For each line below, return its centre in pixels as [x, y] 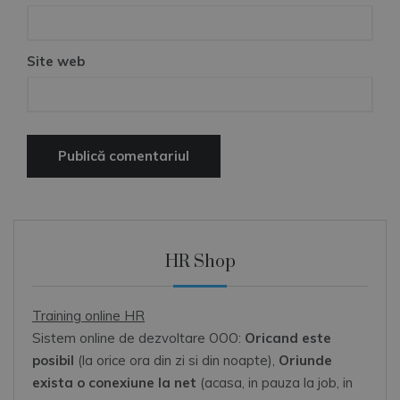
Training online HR [88, 316]
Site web [56, 62]
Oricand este [288, 338]
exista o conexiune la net [114, 383]
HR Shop [200, 262]
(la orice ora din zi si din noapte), [176, 361]
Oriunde [305, 361]
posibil [53, 361]
